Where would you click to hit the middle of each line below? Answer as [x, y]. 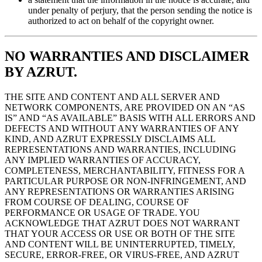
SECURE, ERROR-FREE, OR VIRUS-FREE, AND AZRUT [122, 254]
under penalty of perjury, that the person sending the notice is [140, 10]
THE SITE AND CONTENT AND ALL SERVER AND [112, 96]
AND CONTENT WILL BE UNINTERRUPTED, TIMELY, [120, 244]
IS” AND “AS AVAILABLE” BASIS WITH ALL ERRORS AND [130, 118]
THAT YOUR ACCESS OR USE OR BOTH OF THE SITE [120, 233]
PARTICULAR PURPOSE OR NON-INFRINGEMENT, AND [125, 181]
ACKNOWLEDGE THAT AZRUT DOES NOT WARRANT [122, 223]
